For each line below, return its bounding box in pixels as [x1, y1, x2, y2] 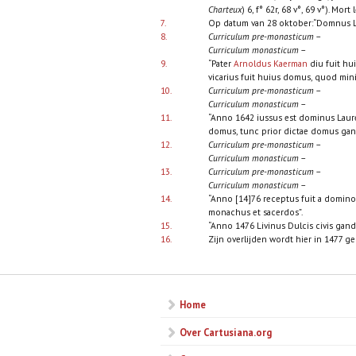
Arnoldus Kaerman [233, 56, 308, 69]
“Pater [207, 56, 234, 69]
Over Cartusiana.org [180, 325, 272, 339]
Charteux [207, 2, 242, 15]
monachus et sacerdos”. [207, 205, 303, 218]
